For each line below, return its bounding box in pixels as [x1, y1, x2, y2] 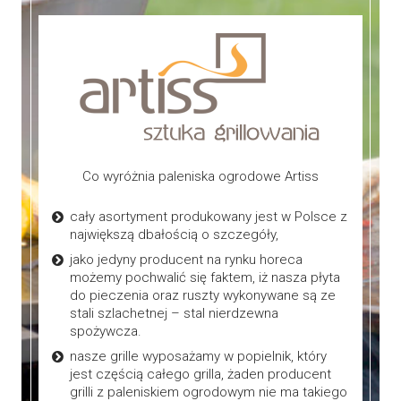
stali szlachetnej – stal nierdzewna [69, 305, 278, 322]
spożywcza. [69, 323, 141, 340]
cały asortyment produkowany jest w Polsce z [69, 209, 347, 226]
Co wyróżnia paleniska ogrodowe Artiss [82, 168, 319, 185]
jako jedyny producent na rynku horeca [69, 252, 303, 269]
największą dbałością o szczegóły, [69, 226, 278, 243]
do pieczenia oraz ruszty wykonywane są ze [69, 287, 336, 304]
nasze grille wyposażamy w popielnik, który [69, 348, 327, 365]
